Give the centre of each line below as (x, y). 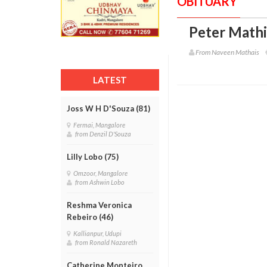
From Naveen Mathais (227, 52)
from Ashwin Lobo (101, 182)
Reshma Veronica (99, 205)
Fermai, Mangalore (100, 125)
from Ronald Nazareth (107, 242)
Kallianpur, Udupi (99, 233)
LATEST (110, 80)
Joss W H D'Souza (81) (108, 108)
